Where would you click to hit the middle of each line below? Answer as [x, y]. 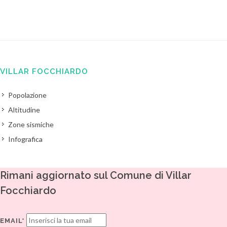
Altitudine [24, 110]
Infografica [25, 139]
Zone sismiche [31, 124]
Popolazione [27, 95]
